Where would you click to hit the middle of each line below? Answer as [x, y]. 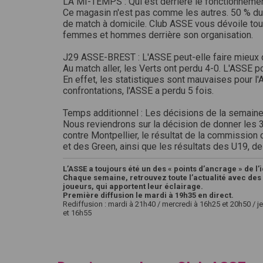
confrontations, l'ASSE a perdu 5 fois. [138, 91]
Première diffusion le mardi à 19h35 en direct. [148, 195]
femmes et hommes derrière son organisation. [158, 35]
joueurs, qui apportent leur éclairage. [133, 186]
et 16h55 [77, 213]
